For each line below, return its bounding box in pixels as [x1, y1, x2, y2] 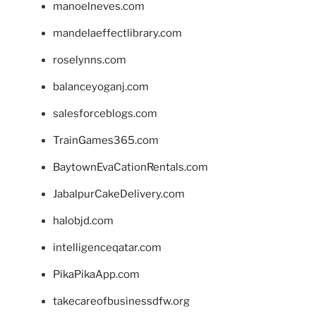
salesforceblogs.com [53, 107, 157, 120]
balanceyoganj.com [53, 80, 149, 93]
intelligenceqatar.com [53, 241, 162, 254]
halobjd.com [53, 214, 114, 227]
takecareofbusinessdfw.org [53, 294, 190, 308]
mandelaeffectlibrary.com [53, 26, 182, 39]
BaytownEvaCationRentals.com [53, 160, 208, 174]
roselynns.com [53, 53, 126, 66]
